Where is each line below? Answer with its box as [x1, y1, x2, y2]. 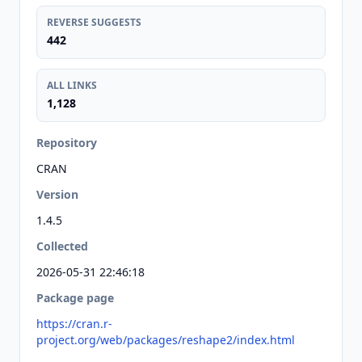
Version [36, 187, 78, 202]
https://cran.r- [36, 316, 112, 331]
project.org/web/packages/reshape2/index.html [36, 332, 295, 347]
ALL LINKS [47, 78, 97, 92]
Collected [36, 238, 88, 254]
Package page [36, 290, 114, 305]
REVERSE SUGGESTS [47, 15, 141, 29]
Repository [36, 135, 97, 150]
